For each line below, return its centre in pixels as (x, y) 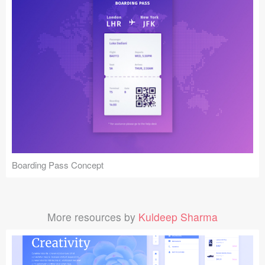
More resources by (93, 217)
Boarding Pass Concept (58, 164)
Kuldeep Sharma (178, 217)
